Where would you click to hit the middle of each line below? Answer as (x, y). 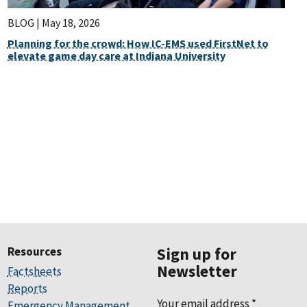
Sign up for (197, 254)
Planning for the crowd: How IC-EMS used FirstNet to (138, 44)
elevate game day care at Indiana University (116, 56)
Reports (27, 289)
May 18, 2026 (71, 23)
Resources (34, 252)
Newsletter (197, 271)
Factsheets (34, 272)
